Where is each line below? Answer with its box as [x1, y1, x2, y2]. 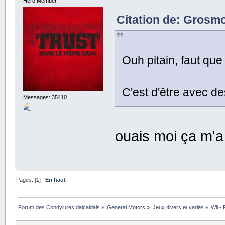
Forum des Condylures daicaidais [18, 204, 100, 210]
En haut [45, 176, 66, 183]
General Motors [107, 204, 146, 210]
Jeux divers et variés [152, 204, 204, 210]
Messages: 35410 [23, 94, 67, 100]
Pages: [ [16, 176, 37, 183]
